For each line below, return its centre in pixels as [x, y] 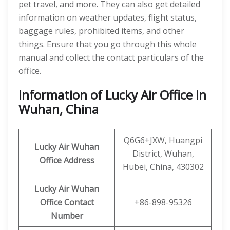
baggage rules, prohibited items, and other [101, 31]
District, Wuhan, [163, 154]
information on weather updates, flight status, [108, 17]
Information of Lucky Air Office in [112, 95]
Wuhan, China [59, 109]
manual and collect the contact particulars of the [111, 57]
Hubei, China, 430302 [163, 167]
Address [79, 160]
